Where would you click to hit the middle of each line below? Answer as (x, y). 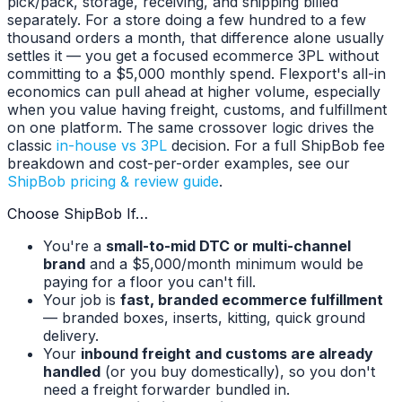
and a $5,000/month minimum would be (224, 264)
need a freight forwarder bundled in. (166, 390)
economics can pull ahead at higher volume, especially (194, 92)
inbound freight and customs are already (227, 354)
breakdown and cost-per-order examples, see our (179, 164)
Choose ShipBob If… (78, 214)
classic (30, 146)
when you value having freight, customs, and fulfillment (197, 110)
